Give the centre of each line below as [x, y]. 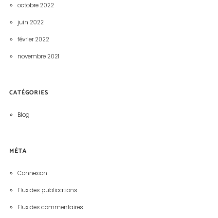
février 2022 [33, 40]
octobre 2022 [36, 6]
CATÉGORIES [29, 92]
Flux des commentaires [50, 208]
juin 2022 [30, 23]
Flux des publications [47, 191]
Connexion [32, 173]
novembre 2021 [38, 57]
